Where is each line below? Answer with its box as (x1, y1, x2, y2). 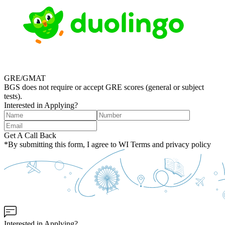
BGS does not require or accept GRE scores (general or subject (4, 82, 204, 91)
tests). (4, 91, 22, 100)
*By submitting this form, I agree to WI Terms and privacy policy (4, 140, 211, 149)
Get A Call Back (4, 131, 56, 140)
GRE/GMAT (4, 73, 46, 82)
